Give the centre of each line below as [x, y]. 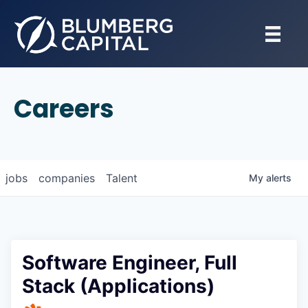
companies [67, 178]
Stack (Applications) [118, 286]
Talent [122, 178]
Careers [64, 109]
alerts [279, 178]
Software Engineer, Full [130, 263]
